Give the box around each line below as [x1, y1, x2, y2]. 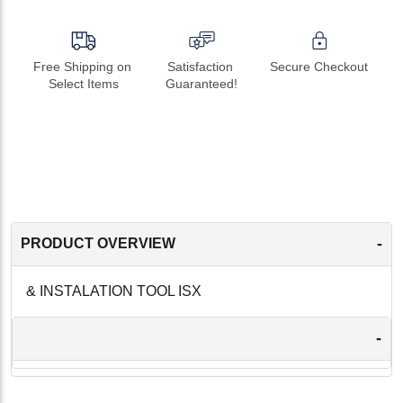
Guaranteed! [166, 76, 237, 91]
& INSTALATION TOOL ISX [26, 282, 201, 299]
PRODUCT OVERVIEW [21, 236, 175, 252]
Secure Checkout [270, 58, 369, 74]
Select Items [49, 76, 120, 91]
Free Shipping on [32, 58, 131, 74]
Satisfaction [166, 58, 233, 74]
